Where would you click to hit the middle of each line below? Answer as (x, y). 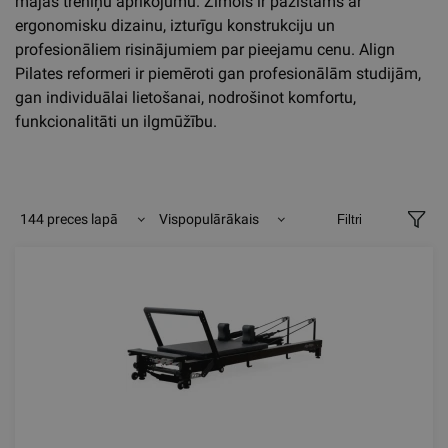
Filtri (349, 219)
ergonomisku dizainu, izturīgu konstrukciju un (175, 25)
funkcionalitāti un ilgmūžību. (116, 121)
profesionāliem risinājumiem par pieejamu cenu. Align (205, 49)
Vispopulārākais (209, 219)
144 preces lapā (69, 219)
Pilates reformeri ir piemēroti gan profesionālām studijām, (218, 73)
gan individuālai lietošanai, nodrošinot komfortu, (185, 97)
